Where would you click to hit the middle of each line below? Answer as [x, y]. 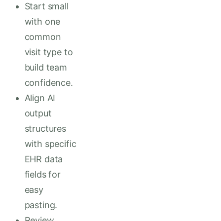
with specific [50, 144]
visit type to [49, 52]
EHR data [44, 159]
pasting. [41, 205]
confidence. [49, 83]
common [43, 37]
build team [46, 68]
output [38, 113]
